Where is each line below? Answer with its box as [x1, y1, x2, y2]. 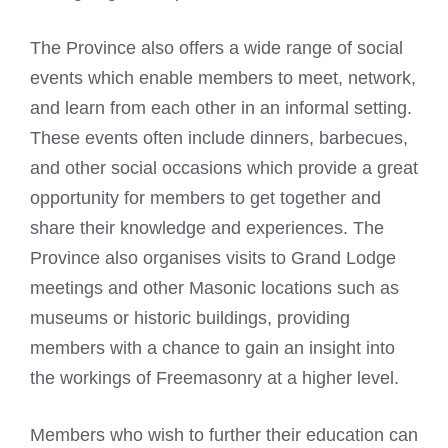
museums [30, 308, 108, 329]
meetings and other [30, 278, 189, 299]
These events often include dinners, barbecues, [30, 128, 408, 149]
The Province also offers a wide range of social [30, 38, 403, 59]
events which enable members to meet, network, [30, 68, 416, 89]
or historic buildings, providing [108, 308, 350, 329]
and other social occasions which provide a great [30, 158, 418, 179]
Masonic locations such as [189, 278, 399, 299]
